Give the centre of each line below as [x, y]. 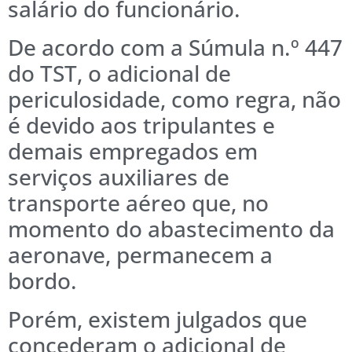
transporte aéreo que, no [138, 202]
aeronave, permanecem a [140, 254]
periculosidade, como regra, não [174, 99]
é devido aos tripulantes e [141, 125]
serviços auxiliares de [119, 176]
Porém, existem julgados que [158, 319]
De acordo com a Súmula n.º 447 [175, 47]
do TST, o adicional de [119, 73]
